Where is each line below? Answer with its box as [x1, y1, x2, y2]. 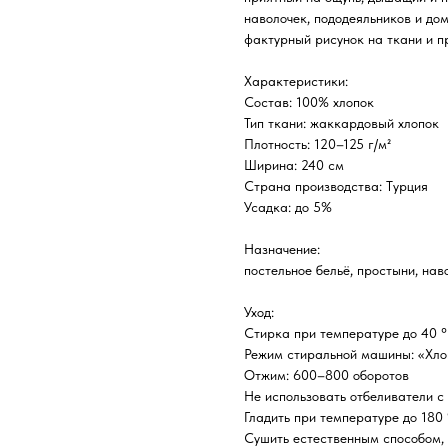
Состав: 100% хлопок [244, 93, 374, 110]
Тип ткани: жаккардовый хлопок [244, 114, 439, 131]
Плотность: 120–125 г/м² [244, 135, 391, 152]
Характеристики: [244, 72, 348, 89]
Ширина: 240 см [244, 156, 344, 173]
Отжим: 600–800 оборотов [244, 366, 409, 383]
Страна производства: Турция [244, 177, 428, 194]
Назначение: [244, 240, 320, 257]
